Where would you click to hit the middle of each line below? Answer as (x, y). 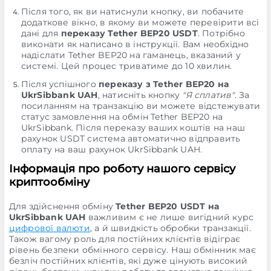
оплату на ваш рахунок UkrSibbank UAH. (112, 149)
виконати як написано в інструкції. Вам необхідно (135, 44)
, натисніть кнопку (140, 95)
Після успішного (60, 84)
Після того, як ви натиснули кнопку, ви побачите (132, 11)
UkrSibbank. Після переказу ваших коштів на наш (133, 128)
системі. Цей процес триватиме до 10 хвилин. (126, 66)
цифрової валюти (49, 228)
